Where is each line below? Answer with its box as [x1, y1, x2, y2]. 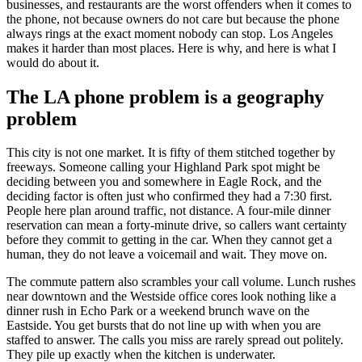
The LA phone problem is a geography [6, 86, 324, 107]
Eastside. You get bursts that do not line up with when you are [6, 318, 321, 333]
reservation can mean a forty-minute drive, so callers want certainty [6, 218, 347, 233]
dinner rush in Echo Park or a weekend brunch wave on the [6, 304, 309, 318]
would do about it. [6, 55, 99, 69]
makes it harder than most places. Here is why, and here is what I [6, 40, 336, 55]
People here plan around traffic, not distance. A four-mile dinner [6, 204, 330, 218]
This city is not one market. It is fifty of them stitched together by [6, 145, 335, 160]
